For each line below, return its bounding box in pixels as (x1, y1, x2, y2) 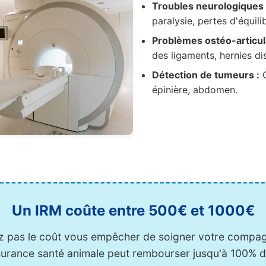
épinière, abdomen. (152, 84, 237, 96)
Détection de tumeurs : (152, 69, 259, 81)
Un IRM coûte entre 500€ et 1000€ (11, 201, 255, 219)
